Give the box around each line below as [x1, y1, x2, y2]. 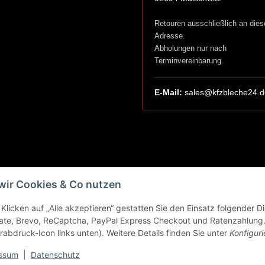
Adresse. [154, 31, 185, 41]
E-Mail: [154, 88, 182, 98]
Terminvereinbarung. [154, 56, 224, 66]
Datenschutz [31, 250, 80, 260]
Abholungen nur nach [154, 44, 227, 53]
